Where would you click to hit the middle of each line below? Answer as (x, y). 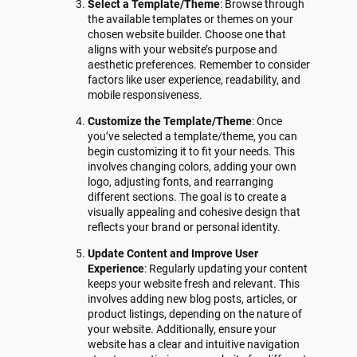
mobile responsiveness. (145, 95)
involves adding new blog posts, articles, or (193, 298)
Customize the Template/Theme (170, 122)
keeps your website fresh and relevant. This (194, 283)
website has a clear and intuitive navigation (194, 344)
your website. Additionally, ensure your (182, 329)
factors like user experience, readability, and (194, 80)
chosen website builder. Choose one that (187, 35)
